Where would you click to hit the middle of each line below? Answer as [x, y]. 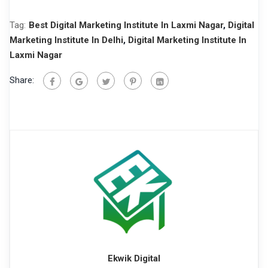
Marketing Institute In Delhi [66, 40]
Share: [22, 80]
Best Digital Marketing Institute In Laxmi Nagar [126, 25]
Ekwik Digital [134, 259]
